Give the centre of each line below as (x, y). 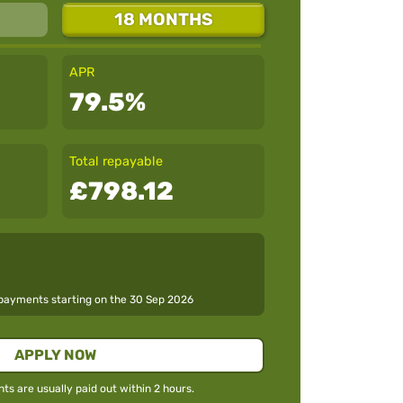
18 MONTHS (163, 19)
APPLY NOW (55, 354)
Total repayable (116, 161)
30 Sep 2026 (161, 299)
